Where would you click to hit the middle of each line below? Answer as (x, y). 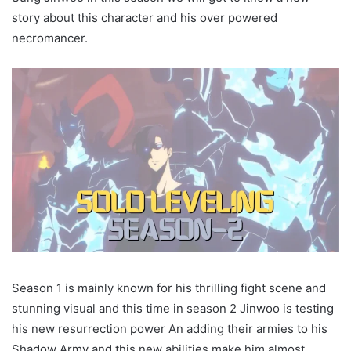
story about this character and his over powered (145, 18)
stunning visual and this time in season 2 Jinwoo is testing (173, 309)
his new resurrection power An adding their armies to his (170, 329)
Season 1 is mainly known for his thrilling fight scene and (169, 288)
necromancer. (50, 38)
